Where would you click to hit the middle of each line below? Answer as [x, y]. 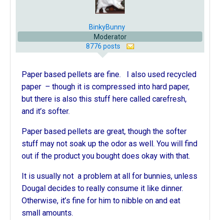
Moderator [110, 37]
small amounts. [47, 213]
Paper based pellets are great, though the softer [104, 131]
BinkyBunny [107, 27]
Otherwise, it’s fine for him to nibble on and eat [101, 201]
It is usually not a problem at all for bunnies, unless [110, 176]
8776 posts [104, 46]
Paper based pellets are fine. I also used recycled [109, 74]
